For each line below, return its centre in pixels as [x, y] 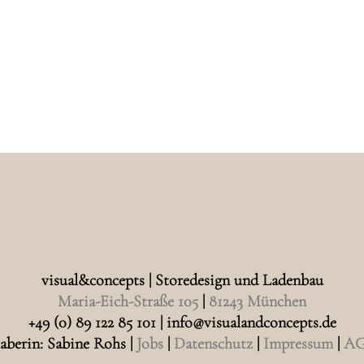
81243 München [258, 302]
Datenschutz [213, 344]
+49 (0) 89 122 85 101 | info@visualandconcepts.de [182, 323]
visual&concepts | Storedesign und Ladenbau [182, 281]
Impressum [298, 344]
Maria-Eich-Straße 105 [128, 302]
